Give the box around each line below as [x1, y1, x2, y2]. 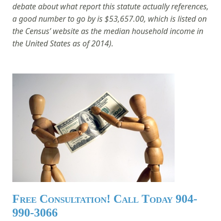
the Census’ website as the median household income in [12, 25, 203, 37]
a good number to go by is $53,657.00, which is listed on [12, 13, 207, 24]
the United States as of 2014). [12, 37, 113, 49]
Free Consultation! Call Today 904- [12, 192, 197, 205]
